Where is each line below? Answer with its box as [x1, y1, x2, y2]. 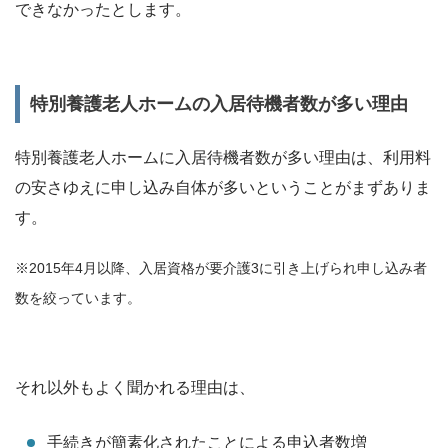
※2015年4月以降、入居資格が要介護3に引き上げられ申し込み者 [15, 260, 427, 277]
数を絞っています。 [15, 290, 141, 307]
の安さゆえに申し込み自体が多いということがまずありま [15, 179, 431, 197]
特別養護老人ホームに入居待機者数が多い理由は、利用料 [15, 149, 431, 167]
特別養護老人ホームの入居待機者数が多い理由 [30, 94, 408, 115]
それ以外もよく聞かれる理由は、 [15, 379, 255, 397]
